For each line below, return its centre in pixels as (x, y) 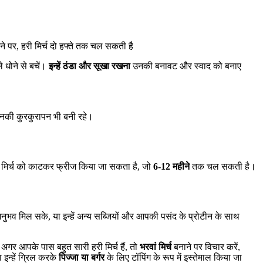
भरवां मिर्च (156, 247)
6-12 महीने (171, 167)
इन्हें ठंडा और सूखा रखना (90, 66)
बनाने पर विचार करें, (206, 247)
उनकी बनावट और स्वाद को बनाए (186, 66)
